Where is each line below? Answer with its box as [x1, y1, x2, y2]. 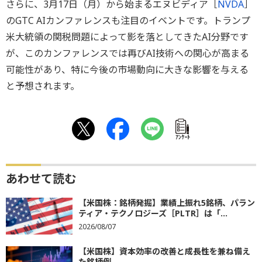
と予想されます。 [6, 80, 80, 93]
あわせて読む [6, 171, 76, 187]
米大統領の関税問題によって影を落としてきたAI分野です [6, 30, 249, 44]
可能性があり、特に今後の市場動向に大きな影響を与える [6, 63, 249, 77]
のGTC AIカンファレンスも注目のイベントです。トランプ [6, 14, 250, 27]
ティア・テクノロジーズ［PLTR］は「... [78, 208, 227, 219]
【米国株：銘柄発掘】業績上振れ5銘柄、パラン [78, 197, 255, 209]
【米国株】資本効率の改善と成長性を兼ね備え [78, 246, 250, 257]
